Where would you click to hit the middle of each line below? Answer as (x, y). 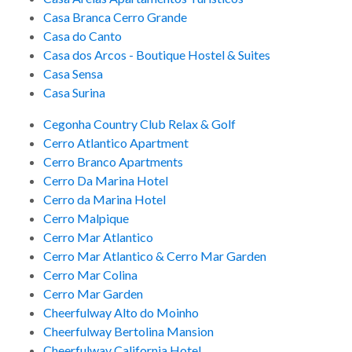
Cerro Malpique (86, 218)
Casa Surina (74, 93)
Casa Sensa (73, 74)
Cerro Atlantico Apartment (116, 143)
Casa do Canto (82, 36)
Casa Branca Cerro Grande (115, 17)
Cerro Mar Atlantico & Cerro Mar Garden (155, 256)
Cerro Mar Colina (90, 275)
